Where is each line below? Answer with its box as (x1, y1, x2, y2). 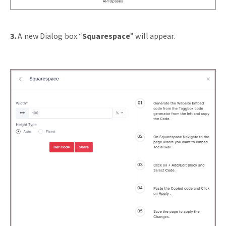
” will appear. (130, 31, 176, 41)
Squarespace (82, 31, 131, 41)
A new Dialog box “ (16, 31, 83, 41)
